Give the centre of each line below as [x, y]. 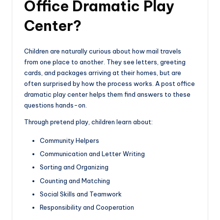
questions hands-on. [55, 105]
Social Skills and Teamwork [81, 194]
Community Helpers [69, 141]
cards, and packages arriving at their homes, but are [103, 73]
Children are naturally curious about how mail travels [103, 51]
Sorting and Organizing [74, 167]
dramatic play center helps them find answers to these [107, 95]
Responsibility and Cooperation [87, 207]
